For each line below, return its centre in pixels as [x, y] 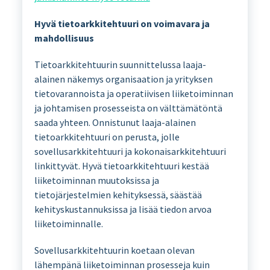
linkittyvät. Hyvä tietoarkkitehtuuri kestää [121, 166]
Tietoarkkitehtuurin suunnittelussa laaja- [120, 65]
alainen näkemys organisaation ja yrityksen [123, 79]
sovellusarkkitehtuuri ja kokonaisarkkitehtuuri [130, 152]
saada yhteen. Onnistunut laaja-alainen [115, 123]
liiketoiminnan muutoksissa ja [96, 181]
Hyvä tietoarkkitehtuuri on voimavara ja [122, 24]
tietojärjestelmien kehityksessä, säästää [118, 195]
